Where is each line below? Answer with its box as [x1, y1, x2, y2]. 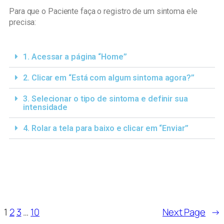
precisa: [9, 17, 36, 27]
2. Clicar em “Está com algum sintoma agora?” [23, 72, 194, 82]
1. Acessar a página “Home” [23, 51, 127, 61]
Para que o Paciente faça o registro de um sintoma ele [9, 6, 197, 16]
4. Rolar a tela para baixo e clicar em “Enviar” [23, 123, 188, 133]
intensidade [23, 102, 68, 112]
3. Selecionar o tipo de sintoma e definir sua [23, 93, 188, 103]
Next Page [162, 205, 206, 218]
